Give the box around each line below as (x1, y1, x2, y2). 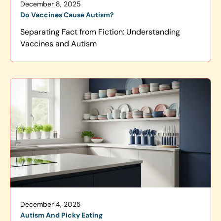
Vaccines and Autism (20, 38, 97, 49)
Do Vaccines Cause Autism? (20, 10, 114, 19)
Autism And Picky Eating (20, 211, 103, 220)
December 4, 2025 (20, 200, 81, 209)
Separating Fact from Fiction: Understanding (20, 26, 180, 37)
